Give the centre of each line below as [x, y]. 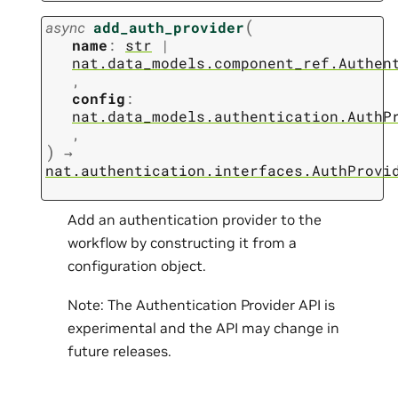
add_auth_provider [169, 28]
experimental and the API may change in [203, 328]
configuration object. [137, 266]
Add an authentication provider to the [195, 219]
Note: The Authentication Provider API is [201, 305]
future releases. [119, 351]
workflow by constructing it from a [182, 243]
